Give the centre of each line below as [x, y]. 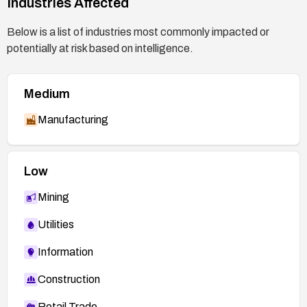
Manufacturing [73, 119]
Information [65, 251]
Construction [69, 279]
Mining [53, 197]
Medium [47, 94]
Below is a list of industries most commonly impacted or [138, 32]
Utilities [56, 224]
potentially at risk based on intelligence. [100, 48]
